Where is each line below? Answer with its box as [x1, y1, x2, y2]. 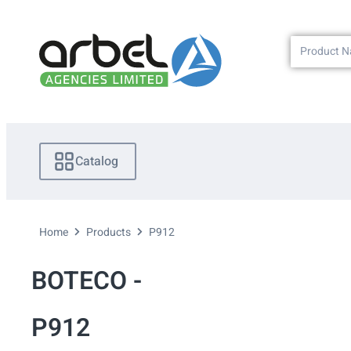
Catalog [75, 152, 118, 172]
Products [86, 224, 131, 241]
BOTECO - [31, 262, 142, 300]
